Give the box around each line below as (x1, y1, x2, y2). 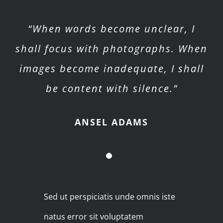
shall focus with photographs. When (15, 42, 208, 56)
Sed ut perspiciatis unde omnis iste (44, 191, 176, 203)
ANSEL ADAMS (75, 116, 148, 128)
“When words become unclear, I (28, 22, 195, 36)
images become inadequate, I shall (19, 62, 204, 76)
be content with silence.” (45, 82, 178, 96)
